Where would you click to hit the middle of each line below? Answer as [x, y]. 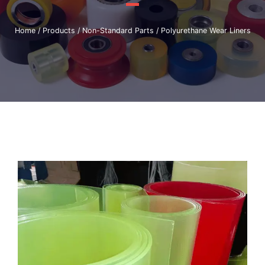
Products [59, 30]
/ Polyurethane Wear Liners [202, 30]
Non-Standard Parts [118, 30]
